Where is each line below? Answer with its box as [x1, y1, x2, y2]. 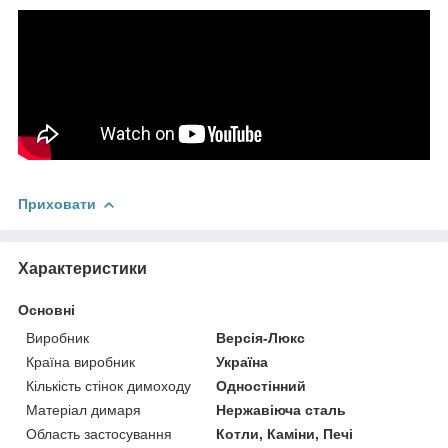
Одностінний [216, 377, 307, 394]
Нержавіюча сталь [216, 401, 347, 418]
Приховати [18, 195, 96, 212]
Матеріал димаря [26, 401, 141, 418]
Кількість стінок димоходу [26, 377, 191, 394]
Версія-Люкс [216, 329, 306, 346]
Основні [18, 301, 75, 318]
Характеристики [18, 259, 147, 277]
